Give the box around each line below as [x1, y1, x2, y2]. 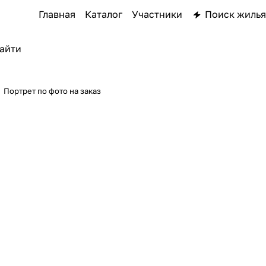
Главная [39, 8, 75, 20]
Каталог [85, 8, 122, 20]
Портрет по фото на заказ [4, 86, 101, 96]
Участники [132, 8, 182, 20]
